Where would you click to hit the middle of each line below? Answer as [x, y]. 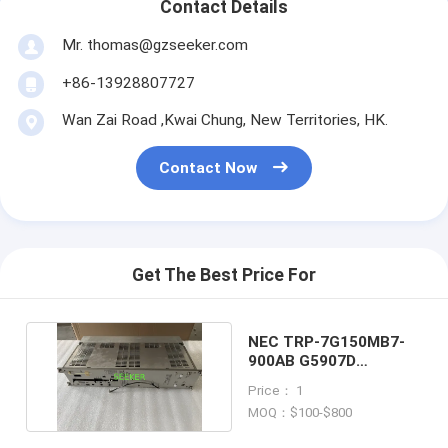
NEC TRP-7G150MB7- [326, 341]
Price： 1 [275, 390]
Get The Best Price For [224, 275]
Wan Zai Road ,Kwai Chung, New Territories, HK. [224, 119]
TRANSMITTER [302, 379]
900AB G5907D [301, 360]
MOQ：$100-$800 [299, 412]
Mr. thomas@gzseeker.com [154, 44]
